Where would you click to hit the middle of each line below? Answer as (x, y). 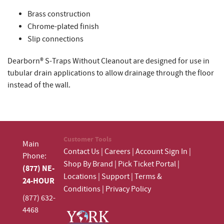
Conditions (82, 189)
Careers (117, 151)
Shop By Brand (88, 164)
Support (115, 176)
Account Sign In (162, 151)
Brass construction (59, 14)
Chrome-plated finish (63, 26)
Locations (80, 176)
